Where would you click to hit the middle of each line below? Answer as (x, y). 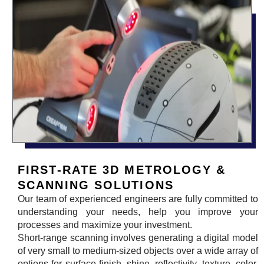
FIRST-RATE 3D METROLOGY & (122, 170)
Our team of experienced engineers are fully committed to (138, 199)
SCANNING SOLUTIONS (96, 185)
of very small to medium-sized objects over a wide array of (138, 251)
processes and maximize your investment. (105, 225)
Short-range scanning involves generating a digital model (138, 238)
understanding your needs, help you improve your (138, 212)
